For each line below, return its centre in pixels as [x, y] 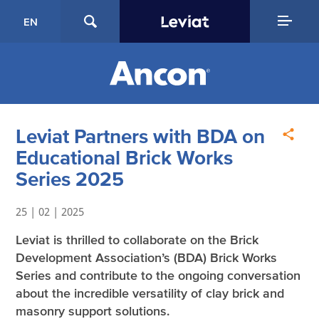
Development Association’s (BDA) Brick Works [147, 258]
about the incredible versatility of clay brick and [150, 293]
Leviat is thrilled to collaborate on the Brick [137, 240]
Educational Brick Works [125, 157]
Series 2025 [70, 179]
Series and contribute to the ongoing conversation [158, 276]
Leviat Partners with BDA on [141, 136]
